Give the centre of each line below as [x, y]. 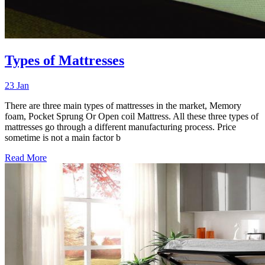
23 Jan [17, 86]
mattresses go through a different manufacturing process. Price [120, 127]
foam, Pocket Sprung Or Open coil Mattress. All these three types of [132, 117]
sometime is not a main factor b [63, 138]
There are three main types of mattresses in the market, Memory [123, 106]
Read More [26, 158]
